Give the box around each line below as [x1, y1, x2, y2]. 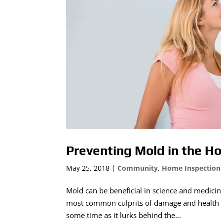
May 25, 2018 [66, 163, 110, 173]
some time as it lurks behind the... [66, 210, 182, 220]
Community [117, 163, 158, 173]
